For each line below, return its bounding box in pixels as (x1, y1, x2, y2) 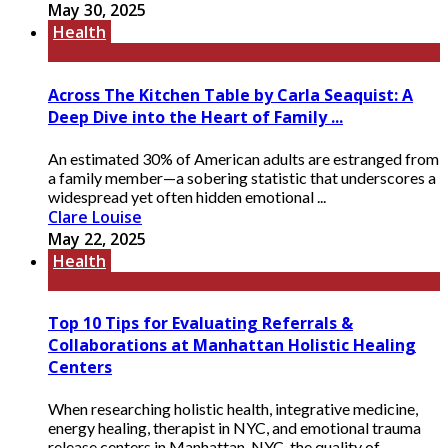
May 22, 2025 (48, 227, 146, 250)
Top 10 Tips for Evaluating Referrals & (48, 312, 353, 335)
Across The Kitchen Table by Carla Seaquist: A (48, 83, 413, 106)
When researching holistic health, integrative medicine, (48, 399, 418, 419)
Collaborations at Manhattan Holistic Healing (48, 334, 416, 357)
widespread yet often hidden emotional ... (48, 186, 326, 206)
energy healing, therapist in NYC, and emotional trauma (48, 418, 421, 438)
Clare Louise (48, 205, 142, 228)
